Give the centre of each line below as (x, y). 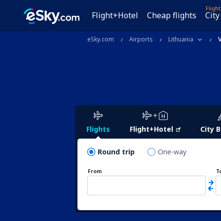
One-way (172, 152)
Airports (141, 39)
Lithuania (181, 39)
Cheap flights (172, 15)
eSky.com (101, 39)
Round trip (116, 152)
